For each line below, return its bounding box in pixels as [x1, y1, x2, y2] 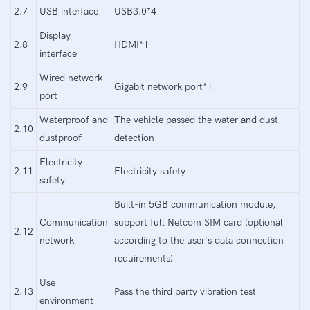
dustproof [39, 131, 82, 144]
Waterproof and [39, 113, 108, 126]
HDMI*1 [114, 38, 149, 51]
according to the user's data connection [114, 234, 284, 246]
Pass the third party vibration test [114, 285, 256, 298]
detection [114, 131, 154, 144]
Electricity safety [114, 165, 185, 177]
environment [39, 294, 93, 307]
